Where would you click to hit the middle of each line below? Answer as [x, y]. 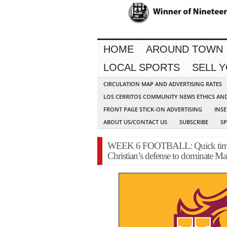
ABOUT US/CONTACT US [135, 122]
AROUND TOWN [184, 49]
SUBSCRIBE [194, 122]
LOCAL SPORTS [142, 68]
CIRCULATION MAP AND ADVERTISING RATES [163, 84]
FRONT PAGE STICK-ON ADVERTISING [153, 109]
